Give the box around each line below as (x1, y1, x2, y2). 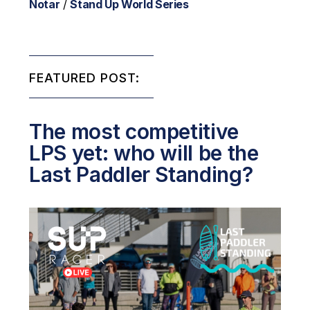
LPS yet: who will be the (29, 140, 259, 166)
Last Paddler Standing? (29, 162, 253, 188)
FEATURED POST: (29, 71, 140, 86)
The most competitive (29, 119, 239, 145)
